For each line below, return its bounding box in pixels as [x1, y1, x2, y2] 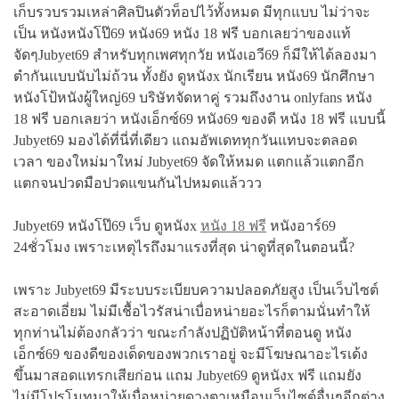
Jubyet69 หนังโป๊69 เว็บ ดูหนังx [13, 218, 200, 233]
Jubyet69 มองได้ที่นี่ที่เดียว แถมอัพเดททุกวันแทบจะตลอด [13, 133, 357, 148]
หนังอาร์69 [266, 218, 336, 233]
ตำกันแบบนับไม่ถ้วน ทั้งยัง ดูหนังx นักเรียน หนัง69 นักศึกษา [13, 69, 375, 84]
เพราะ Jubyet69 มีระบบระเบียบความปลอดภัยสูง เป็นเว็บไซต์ [13, 282, 379, 297]
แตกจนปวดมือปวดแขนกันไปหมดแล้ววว [13, 175, 262, 191]
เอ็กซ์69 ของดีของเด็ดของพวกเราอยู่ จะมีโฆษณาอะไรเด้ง [13, 346, 368, 362]
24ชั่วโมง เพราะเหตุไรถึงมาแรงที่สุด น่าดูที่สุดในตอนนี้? [13, 240, 354, 255]
